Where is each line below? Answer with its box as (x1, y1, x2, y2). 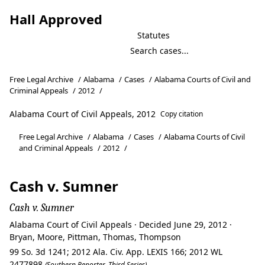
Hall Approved (9, 10, 102, 28)
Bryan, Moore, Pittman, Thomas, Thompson (9, 231, 181, 243)
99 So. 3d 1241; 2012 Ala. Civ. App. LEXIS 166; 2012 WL (9, 246, 222, 257)
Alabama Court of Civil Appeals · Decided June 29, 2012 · (9, 219, 232, 230)
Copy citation (160, 109, 203, 119)
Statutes (137, 30, 170, 41)
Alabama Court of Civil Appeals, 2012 (9, 108, 156, 119)
